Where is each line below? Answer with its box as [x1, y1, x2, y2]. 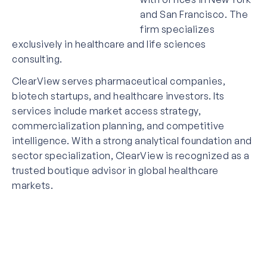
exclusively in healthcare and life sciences [12, 38, 206, 50]
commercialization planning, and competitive [12, 119, 225, 132]
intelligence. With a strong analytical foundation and [12, 134, 252, 147]
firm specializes [140, 23, 215, 35]
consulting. [12, 52, 63, 65]
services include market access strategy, [12, 104, 201, 117]
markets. [12, 179, 53, 191]
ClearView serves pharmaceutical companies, [12, 74, 225, 87]
